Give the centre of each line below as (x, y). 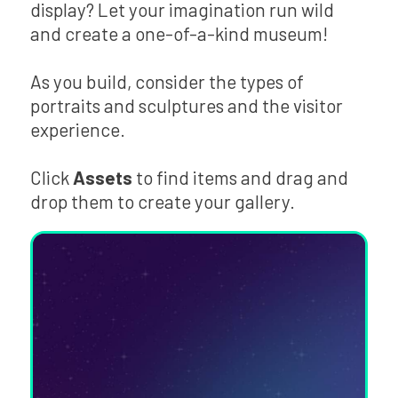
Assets (102, 177)
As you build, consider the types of (167, 81)
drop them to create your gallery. (162, 201)
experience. (77, 129)
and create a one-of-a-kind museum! (179, 33)
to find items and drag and (240, 177)
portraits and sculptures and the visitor (186, 105)
